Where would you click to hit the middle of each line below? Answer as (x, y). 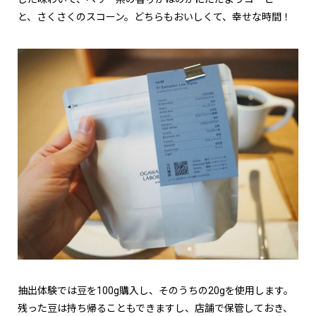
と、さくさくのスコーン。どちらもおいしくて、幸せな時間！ (154, 17)
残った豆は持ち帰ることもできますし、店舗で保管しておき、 (155, 308)
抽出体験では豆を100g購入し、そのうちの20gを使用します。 (156, 290)
